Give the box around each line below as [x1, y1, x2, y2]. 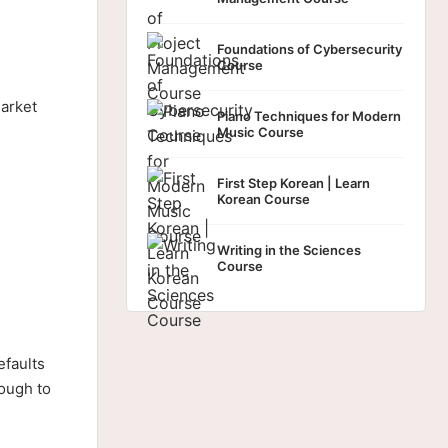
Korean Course [217, 191, 310, 207]
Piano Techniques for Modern [217, 108, 401, 124]
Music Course [217, 124, 304, 140]
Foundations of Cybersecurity [217, 41, 402, 57]
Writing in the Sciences [217, 242, 361, 258]
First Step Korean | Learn [217, 175, 370, 191]
